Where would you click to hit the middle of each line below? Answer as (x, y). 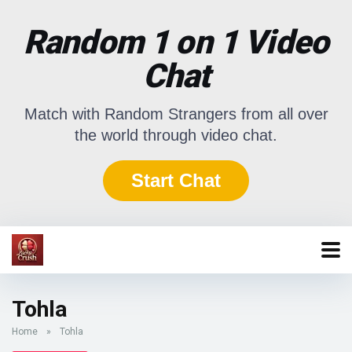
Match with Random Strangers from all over (176, 114)
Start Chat (176, 180)
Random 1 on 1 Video (176, 42)
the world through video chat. (176, 135)
